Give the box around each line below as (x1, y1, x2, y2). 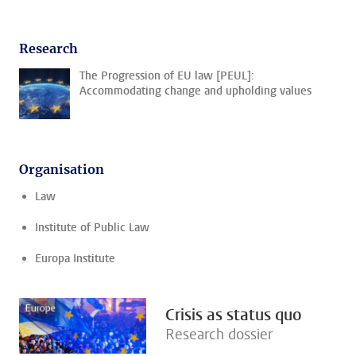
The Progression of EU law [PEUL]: (79, 68, 254, 83)
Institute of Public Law (35, 220, 149, 235)
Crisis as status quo (165, 304, 302, 326)
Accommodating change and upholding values (79, 83, 311, 99)
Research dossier (165, 325, 273, 344)
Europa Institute (35, 251, 115, 266)
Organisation (19, 161, 104, 177)
